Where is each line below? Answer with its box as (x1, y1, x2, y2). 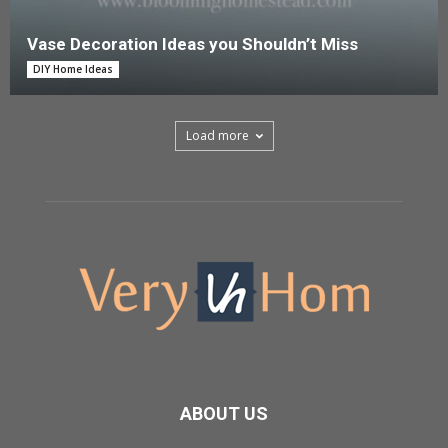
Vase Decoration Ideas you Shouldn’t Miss (27, 33, 358, 54)
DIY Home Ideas (33, 61, 113, 76)
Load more (185, 126, 249, 144)
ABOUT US (180, 402, 268, 424)
